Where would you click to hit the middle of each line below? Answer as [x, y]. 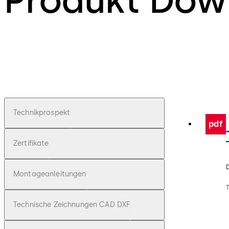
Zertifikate [31, 144]
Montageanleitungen [50, 174]
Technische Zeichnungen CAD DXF [72, 205]
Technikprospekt [42, 113]
